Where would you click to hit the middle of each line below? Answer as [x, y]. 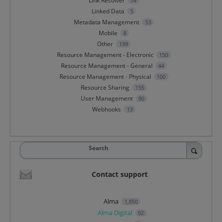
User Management [107, 98]
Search [98, 148]
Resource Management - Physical [105, 76]
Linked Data [108, 11]
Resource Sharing [105, 87]
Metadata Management [107, 22]
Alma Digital [115, 212]
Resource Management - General [107, 65]
